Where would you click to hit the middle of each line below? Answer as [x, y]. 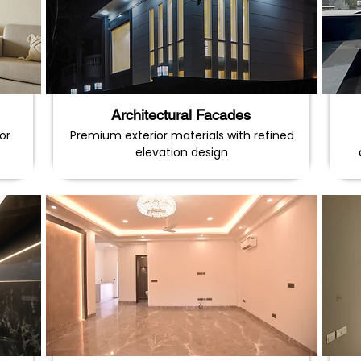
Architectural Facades [181, 115]
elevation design [182, 152]
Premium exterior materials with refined [182, 135]
